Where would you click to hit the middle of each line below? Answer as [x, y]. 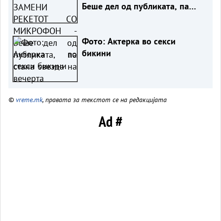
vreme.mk [29, 99]
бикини [96, 53]
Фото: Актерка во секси [129, 41]
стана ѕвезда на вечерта [129, 18]
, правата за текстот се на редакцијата [105, 99]
